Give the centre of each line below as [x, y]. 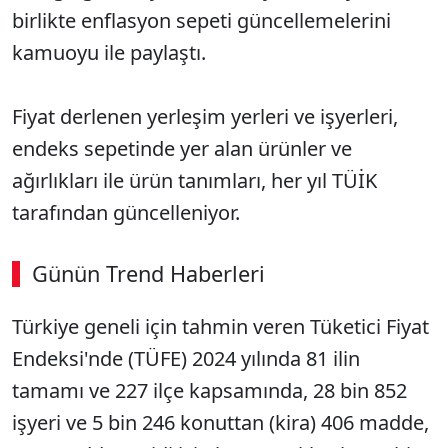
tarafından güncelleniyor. [126, 212]
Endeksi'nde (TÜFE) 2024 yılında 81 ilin [186, 358]
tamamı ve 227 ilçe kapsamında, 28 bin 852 [209, 390]
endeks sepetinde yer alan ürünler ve [182, 148]
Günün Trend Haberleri [148, 273]
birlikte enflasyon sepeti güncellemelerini [201, 20]
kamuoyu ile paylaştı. [111, 52]
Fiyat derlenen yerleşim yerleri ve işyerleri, [205, 116]
